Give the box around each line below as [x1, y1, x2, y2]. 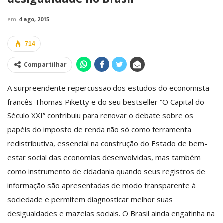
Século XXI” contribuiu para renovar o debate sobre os [7, 110, 193, 120]
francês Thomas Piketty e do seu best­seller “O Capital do [7, 96, 204, 107]
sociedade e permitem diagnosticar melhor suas [7, 194, 173, 204]
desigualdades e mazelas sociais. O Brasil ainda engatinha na [7, 208, 215, 218]
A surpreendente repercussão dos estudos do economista [7, 82, 209, 93]
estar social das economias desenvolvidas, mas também [7, 152, 201, 162]
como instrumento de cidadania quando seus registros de [7, 166, 205, 176]
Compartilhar [24, 60, 67, 69]
